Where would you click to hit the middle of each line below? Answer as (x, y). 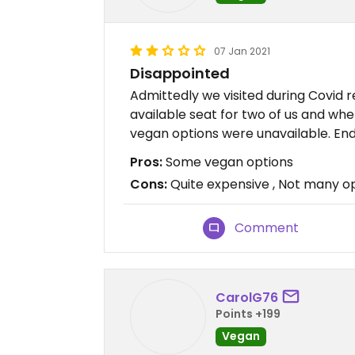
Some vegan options (228, 162)
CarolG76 (247, 297)
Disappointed (180, 73)
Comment (267, 228)
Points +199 (248, 313)
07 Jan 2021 (242, 51)
